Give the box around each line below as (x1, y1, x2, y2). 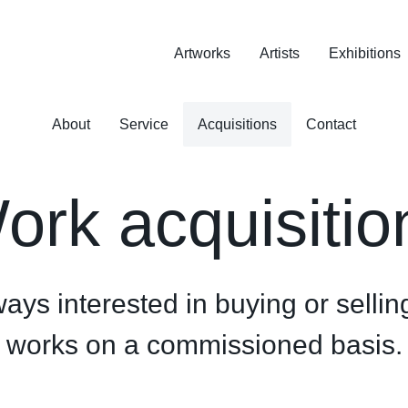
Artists (260, 45, 300, 61)
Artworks (174, 45, 230, 61)
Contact (306, 117, 356, 133)
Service (119, 117, 168, 133)
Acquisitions (198, 117, 277, 133)
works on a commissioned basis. (5, 330, 403, 361)
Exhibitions (329, 45, 401, 61)
